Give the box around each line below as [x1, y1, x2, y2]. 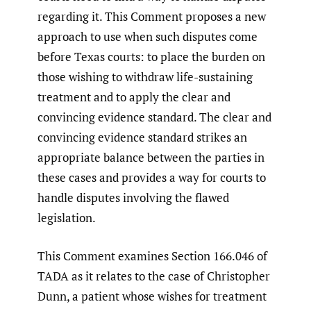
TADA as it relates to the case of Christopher [37, 267, 270, 284]
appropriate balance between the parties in [37, 149, 264, 166]
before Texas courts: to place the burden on [37, 49, 265, 65]
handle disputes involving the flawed [37, 190, 229, 206]
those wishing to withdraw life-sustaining [37, 69, 253, 85]
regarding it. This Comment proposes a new [37, 8, 266, 25]
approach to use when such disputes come [37, 28, 258, 45]
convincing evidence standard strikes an [37, 129, 247, 146]
